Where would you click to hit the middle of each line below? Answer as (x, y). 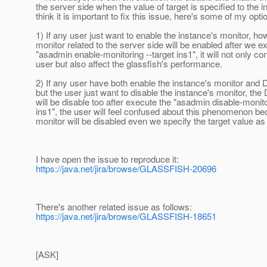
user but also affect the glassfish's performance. (129, 64)
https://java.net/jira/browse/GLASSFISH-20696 (126, 169)
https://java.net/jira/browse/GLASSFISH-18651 (126, 216)
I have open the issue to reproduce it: (107, 159)
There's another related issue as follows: (114, 207)
